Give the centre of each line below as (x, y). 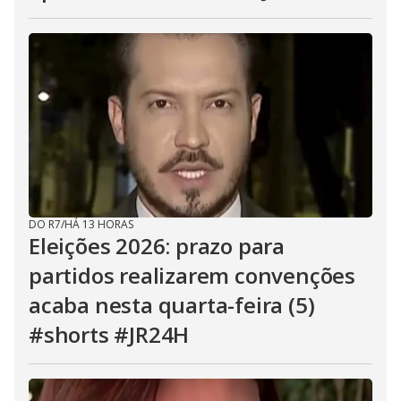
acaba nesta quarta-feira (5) (172, 305)
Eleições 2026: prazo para (157, 246)
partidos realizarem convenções (192, 275)
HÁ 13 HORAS (99, 224)
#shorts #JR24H (109, 334)
